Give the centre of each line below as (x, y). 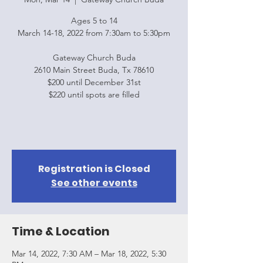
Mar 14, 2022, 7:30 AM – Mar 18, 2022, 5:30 (89, 254)
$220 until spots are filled (94, 95)
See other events (94, 183)
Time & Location (61, 231)
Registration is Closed (94, 169)
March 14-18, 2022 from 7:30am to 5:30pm (94, 33)
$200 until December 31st (94, 82)
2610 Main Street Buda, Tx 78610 (94, 70)
